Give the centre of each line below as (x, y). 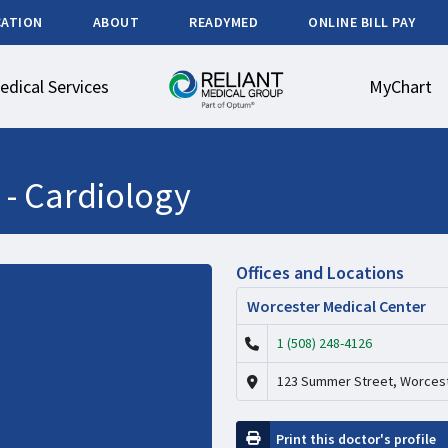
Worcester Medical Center (336, 306)
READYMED (223, 22)
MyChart (400, 86)
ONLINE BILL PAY (362, 22)
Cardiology (107, 195)
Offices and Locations (320, 272)
